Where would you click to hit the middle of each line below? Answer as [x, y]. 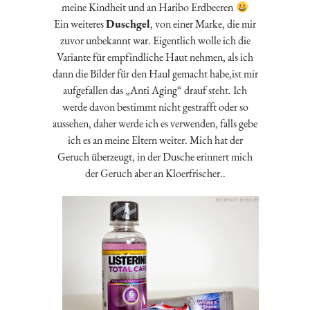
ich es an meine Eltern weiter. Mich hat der [155, 140]
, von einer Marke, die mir [203, 24]
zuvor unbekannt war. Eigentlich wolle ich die [155, 41]
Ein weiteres [80, 24]
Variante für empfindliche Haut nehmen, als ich [155, 57]
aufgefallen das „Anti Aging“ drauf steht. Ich [155, 91]
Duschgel [128, 24]
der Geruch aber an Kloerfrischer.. [155, 174]
